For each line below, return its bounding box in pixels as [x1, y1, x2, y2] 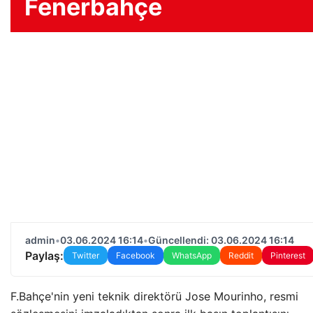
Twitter [72, 250, 99, 261]
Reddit [228, 250, 254, 261]
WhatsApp [172, 250, 212, 261]
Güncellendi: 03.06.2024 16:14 [148, 234, 294, 246]
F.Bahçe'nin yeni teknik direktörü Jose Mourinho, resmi [10, 289, 298, 303]
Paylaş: [25, 248, 64, 263]
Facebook [116, 250, 155, 261]
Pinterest [270, 250, 305, 261]
